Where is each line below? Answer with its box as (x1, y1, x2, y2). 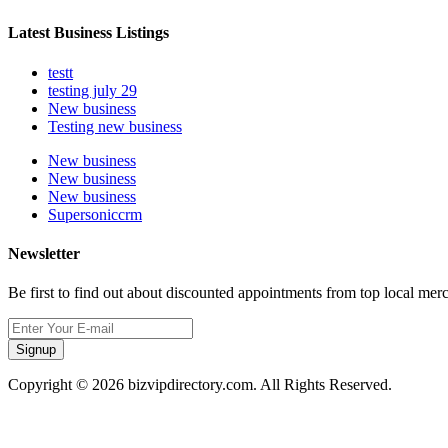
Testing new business (48, 117, 182, 135)
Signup (16, 342, 56, 358)
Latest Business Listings (8, 24, 169, 42)
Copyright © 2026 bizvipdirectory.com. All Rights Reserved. (8, 376, 392, 394)
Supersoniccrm (48, 205, 142, 223)
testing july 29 (48, 81, 137, 99)
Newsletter (8, 244, 80, 262)
